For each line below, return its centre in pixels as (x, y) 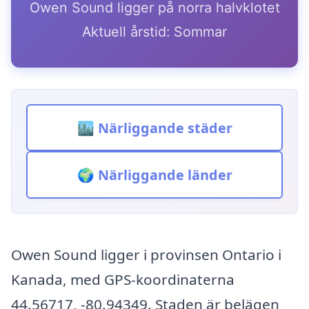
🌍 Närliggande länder (154, 175)
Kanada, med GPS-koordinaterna (123, 280)
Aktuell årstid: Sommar (154, 31)
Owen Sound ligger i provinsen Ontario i (146, 255)
